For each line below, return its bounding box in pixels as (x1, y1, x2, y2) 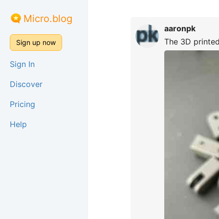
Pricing (10, 99, 35, 109)
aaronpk (164, 23, 196, 33)
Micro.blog (23, 13, 72, 24)
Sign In (10, 59, 35, 69)
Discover (10, 79, 43, 89)
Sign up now (16, 38, 56, 46)
